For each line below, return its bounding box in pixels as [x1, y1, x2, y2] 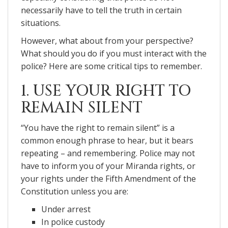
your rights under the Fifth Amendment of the [21, 173, 196, 184]
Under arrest [41, 203, 91, 215]
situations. [21, 17, 61, 28]
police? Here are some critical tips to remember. [21, 60, 202, 72]
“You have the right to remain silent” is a [21, 122, 175, 133]
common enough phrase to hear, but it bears [21, 134, 193, 146]
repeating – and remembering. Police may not [21, 147, 195, 159]
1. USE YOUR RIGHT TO [21, 80, 191, 101]
